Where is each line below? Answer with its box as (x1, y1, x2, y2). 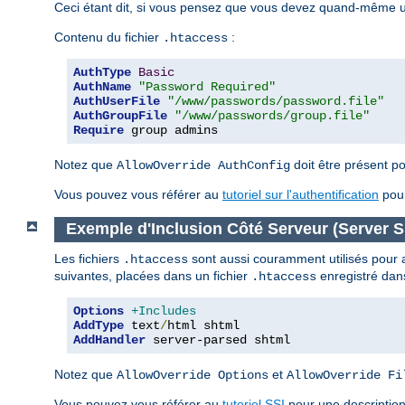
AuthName (73, 80, 131, 95)
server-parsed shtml (146, 332, 290, 347)
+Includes (131, 303, 196, 318)
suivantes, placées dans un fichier (54, 268, 251, 283)
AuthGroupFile (73, 108, 167, 124)
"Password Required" (138, 80, 276, 95)
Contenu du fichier (54, 30, 163, 45)
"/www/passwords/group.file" (174, 108, 370, 124)
